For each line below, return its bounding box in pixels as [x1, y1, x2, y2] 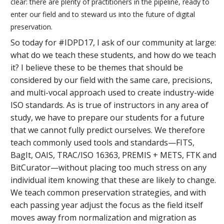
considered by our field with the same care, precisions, [10, 74, 213, 85]
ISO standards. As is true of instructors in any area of [10, 99, 209, 110]
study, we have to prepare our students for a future [10, 111, 205, 123]
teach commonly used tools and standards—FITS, [10, 136, 195, 148]
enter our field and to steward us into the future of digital [10, 9, 195, 19]
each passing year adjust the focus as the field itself [10, 199, 203, 210]
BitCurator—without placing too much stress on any [10, 161, 207, 173]
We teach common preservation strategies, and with [10, 186, 206, 198]
